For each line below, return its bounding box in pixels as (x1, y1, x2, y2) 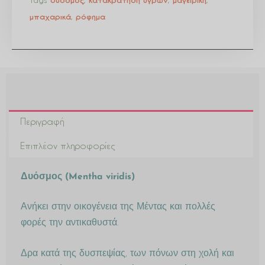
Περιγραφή (20, 116, 64, 127)
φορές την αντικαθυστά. (21, 218, 119, 228)
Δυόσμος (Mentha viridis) (21, 172, 135, 182)
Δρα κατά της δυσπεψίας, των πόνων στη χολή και (21, 249, 234, 259)
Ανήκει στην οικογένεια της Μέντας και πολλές (21, 202, 215, 212)
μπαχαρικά (30, 12, 71, 22)
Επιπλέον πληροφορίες (20, 140, 115, 151)
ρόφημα (76, 12, 105, 22)
